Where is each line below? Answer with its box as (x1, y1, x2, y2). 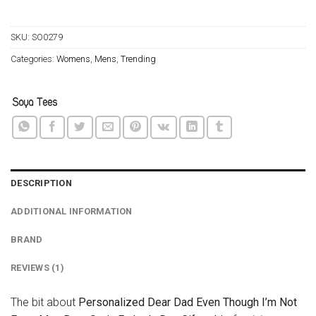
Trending (121, 54, 156, 65)
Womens (56, 54, 90, 65)
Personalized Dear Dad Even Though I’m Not (78, 296, 297, 310)
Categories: (11, 54, 56, 65)
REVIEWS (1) (11, 262, 64, 274)
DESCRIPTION (11, 178, 72, 189)
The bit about (11, 296, 78, 310)
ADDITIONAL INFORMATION (11, 206, 133, 217)
